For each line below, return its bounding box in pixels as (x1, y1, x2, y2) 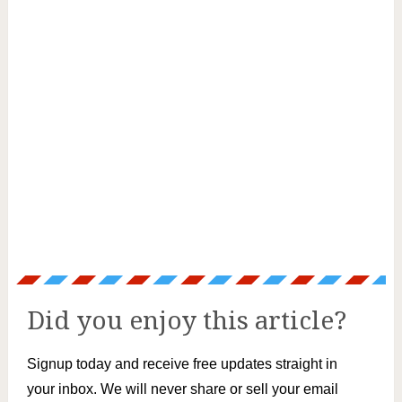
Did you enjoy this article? (26, 305, 346, 336)
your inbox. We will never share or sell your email (26, 380, 338, 397)
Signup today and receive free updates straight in (26, 355, 337, 371)
